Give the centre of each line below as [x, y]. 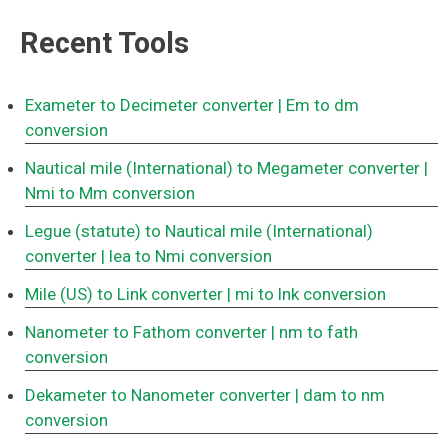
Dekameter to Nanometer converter [158, 395]
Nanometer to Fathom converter [146, 332]
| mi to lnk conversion [306, 294]
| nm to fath [314, 332]
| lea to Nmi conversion [186, 256]
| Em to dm [318, 105]
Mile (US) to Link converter [124, 294]
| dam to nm [340, 395]
